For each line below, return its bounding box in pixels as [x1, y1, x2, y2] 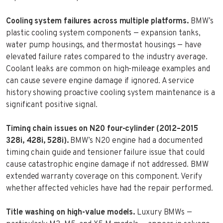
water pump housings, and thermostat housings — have [6, 40, 202, 50]
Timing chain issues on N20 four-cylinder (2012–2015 [6, 123, 198, 134]
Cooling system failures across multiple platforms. [6, 16, 189, 26]
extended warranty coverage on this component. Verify [6, 171, 202, 182]
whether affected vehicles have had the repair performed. [6, 183, 213, 194]
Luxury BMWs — [135, 207, 193, 218]
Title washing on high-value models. [6, 207, 135, 218]
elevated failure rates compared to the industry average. [6, 52, 208, 62]
